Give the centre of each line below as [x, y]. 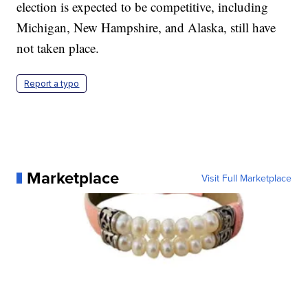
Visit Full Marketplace [246, 178]
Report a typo [52, 83]
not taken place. [58, 47]
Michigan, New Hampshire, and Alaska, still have [146, 27]
